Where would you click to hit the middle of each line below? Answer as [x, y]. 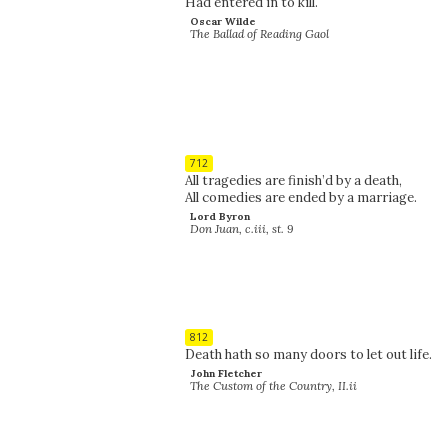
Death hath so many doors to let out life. [308, 354]
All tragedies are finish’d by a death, [293, 180]
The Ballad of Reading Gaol [260, 33]
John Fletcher [225, 373]
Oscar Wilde [222, 21]
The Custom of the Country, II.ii [274, 385]
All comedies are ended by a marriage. [300, 197]
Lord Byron [219, 216]
